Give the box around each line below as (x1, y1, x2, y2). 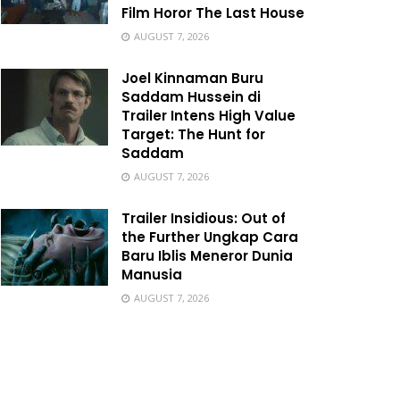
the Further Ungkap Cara (121, 228, 298, 246)
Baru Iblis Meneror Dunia (121, 246, 293, 265)
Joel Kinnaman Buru (121, 69, 263, 87)
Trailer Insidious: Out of (121, 209, 286, 228)
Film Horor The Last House (121, 4, 304, 22)
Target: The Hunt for (121, 125, 265, 144)
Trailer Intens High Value (121, 106, 296, 125)
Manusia (121, 265, 182, 284)
